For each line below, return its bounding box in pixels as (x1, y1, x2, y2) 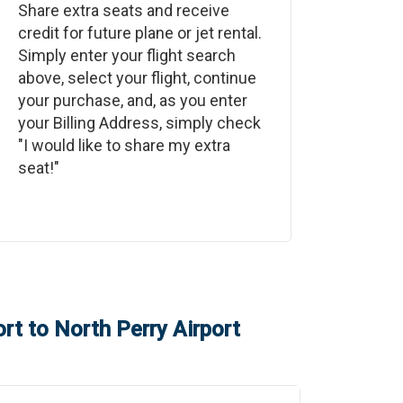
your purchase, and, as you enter (17, 91, 247, 110)
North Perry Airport (54, 317, 240, 342)
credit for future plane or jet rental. (17, 23, 262, 42)
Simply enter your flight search (17, 46, 236, 65)
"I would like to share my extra (17, 136, 230, 155)
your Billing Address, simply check (17, 113, 261, 132)
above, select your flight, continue (17, 68, 256, 87)
